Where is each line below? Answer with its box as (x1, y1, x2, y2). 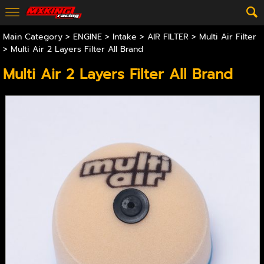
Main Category (2, 31, 62, 43)
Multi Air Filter (199, 31, 256, 43)
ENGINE (72, 31, 102, 43)
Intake (112, 31, 137, 43)
